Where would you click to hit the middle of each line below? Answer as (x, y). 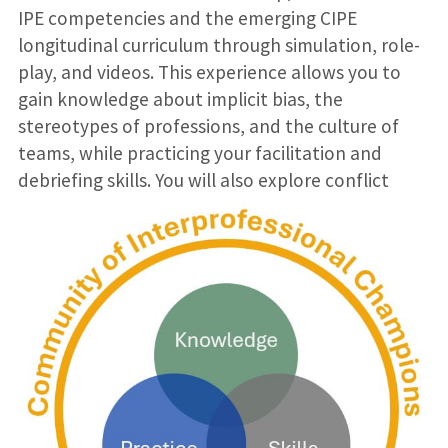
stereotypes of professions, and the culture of (208, 125)
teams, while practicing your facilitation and (199, 152)
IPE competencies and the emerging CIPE (187, 17)
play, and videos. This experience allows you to (209, 71)
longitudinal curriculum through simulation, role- (218, 44)
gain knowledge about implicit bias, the (180, 98)
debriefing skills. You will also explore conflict (203, 179)
